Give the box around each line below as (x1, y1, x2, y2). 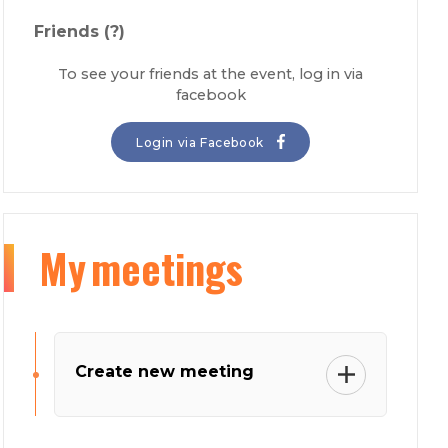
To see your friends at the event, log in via (58, 65, 364, 83)
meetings (91, 238, 244, 298)
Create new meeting (75, 362, 255, 381)
